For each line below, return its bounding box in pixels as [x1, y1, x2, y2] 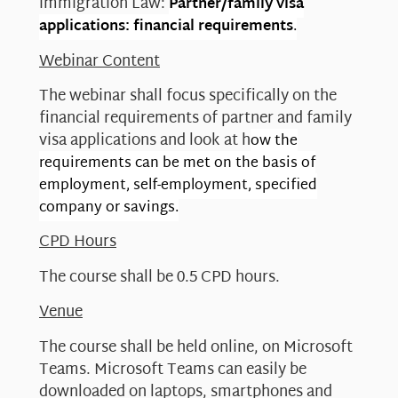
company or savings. [39, 195, 179, 221]
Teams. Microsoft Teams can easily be [39, 355, 306, 384]
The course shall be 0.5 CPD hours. [39, 263, 280, 291]
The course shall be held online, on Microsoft [39, 333, 353, 362]
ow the [251, 129, 298, 155]
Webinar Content [39, 47, 160, 76]
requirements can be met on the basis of [39, 151, 315, 177]
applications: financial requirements [39, 14, 293, 41]
